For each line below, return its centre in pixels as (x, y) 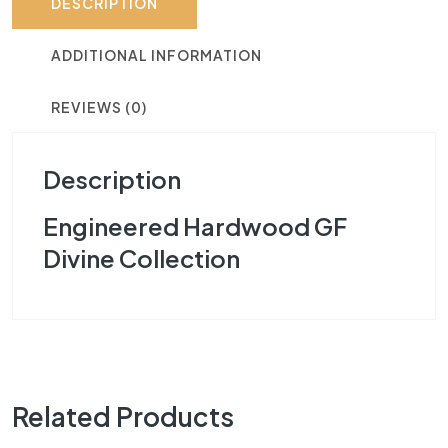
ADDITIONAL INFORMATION (156, 54)
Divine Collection (141, 257)
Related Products (123, 416)
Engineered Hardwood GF (195, 225)
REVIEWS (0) (99, 106)
